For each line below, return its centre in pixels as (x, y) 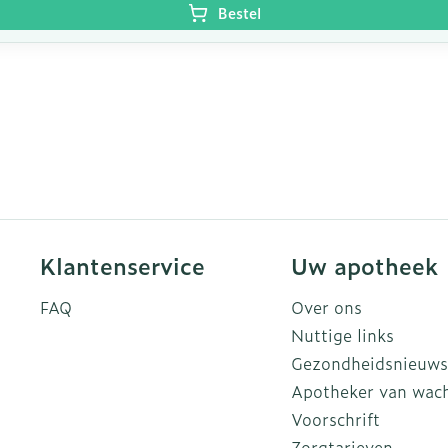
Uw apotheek (364, 265)
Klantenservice (123, 265)
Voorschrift (335, 419)
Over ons (326, 307)
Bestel (239, 12)
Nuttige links (342, 335)
